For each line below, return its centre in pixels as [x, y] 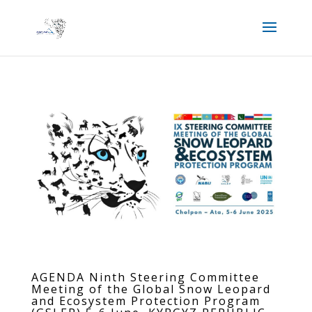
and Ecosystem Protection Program [146, 301]
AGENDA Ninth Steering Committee [145, 277]
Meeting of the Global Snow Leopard [151, 289]
